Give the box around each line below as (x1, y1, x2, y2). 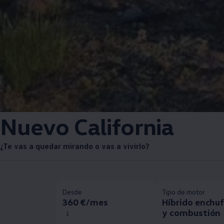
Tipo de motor (161, 187, 205, 196)
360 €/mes (61, 196, 108, 207)
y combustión (161, 207, 221, 218)
